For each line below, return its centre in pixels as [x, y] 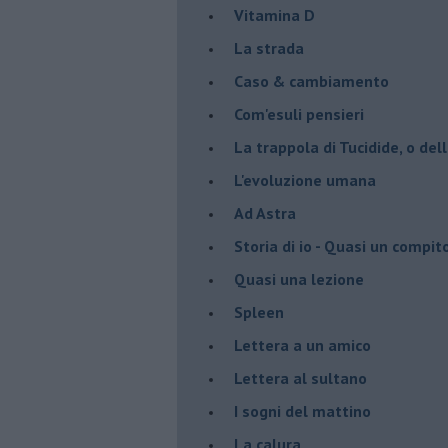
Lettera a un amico [302, 344]
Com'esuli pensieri [299, 113]
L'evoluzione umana [305, 179]
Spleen [259, 311]
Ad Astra [265, 212]
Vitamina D [274, 14]
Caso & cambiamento [311, 80]
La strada [269, 47]
